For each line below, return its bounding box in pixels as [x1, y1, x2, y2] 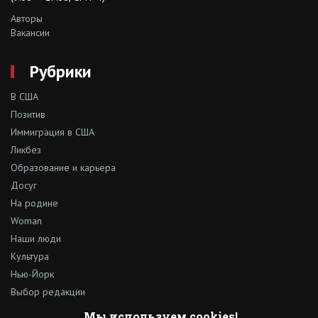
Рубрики [30, 60, 92, 82]
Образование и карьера [11, 160, 116, 174]
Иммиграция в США [11, 125, 94, 138]
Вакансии [11, 26, 50, 39]
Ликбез [11, 143, 41, 156]
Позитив [11, 107, 45, 121]
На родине [11, 196, 58, 209]
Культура [11, 249, 49, 263]
